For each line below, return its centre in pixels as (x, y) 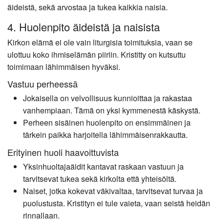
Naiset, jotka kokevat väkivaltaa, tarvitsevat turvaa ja (113, 191)
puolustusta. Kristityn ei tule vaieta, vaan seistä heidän (117, 203)
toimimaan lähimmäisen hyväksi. (64, 66)
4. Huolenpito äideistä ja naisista (84, 26)
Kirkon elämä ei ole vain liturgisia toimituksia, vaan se (100, 42)
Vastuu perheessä (43, 84)
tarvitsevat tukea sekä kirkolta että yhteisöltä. (100, 178)
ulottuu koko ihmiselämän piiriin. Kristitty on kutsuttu (97, 54)
